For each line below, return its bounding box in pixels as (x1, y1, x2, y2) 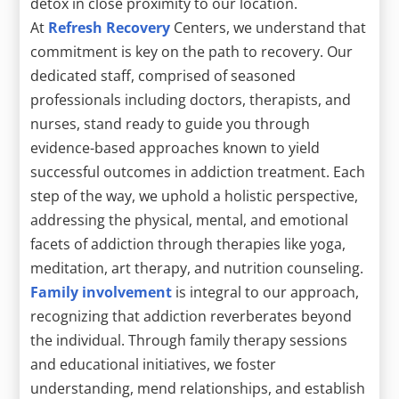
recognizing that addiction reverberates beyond (30, 305, 353, 326)
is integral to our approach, (172, 281, 360, 302)
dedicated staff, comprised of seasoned (30, 65, 297, 85)
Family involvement (30, 281, 173, 302)
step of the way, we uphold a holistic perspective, (30, 185, 359, 206)
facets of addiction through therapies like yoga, (30, 233, 346, 254)
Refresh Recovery (48, 17, 171, 37)
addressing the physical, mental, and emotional (30, 209, 349, 230)
